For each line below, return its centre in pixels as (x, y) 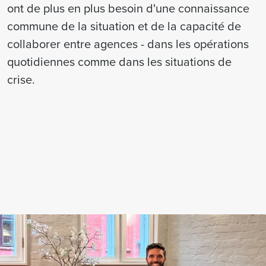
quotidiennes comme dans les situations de (119, 61)
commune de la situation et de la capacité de (124, 26)
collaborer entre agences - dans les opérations (128, 44)
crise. (21, 79)
